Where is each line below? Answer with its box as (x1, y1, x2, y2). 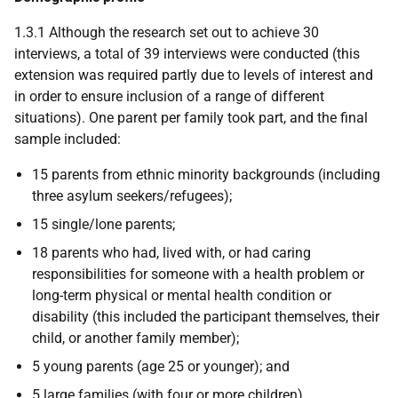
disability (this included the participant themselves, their (32, 308, 379, 325)
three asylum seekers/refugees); (32, 187, 232, 204)
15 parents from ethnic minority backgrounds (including (32, 166, 380, 183)
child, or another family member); (32, 330, 239, 346)
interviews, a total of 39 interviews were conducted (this (14, 45, 360, 62)
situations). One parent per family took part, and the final (14, 109, 368, 126)
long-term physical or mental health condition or (32, 287, 331, 304)
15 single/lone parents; (32, 216, 175, 233)
